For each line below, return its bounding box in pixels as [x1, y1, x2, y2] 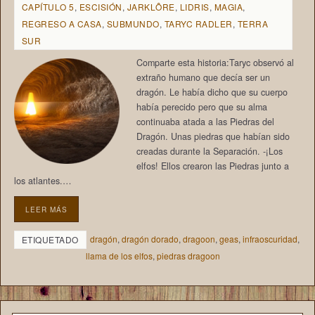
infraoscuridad [242, 232, 297, 245]
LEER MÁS [25, 203, 67, 214]
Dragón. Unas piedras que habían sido [136, 130, 290, 143]
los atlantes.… [13, 174, 72, 188]
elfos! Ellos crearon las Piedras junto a [136, 160, 289, 173]
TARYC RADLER [164, 18, 233, 30]
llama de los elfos [85, 249, 153, 262]
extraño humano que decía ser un [136, 71, 270, 84]
